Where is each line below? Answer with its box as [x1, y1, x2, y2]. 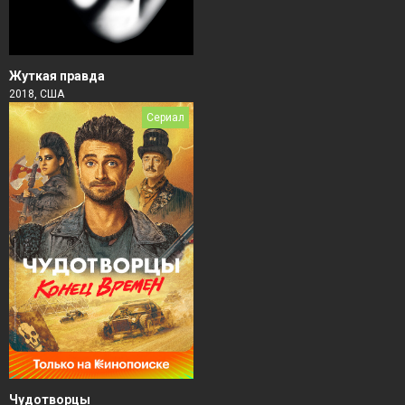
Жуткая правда [9, 69, 105, 84]
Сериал [146, 111, 184, 125]
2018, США [9, 88, 64, 101]
